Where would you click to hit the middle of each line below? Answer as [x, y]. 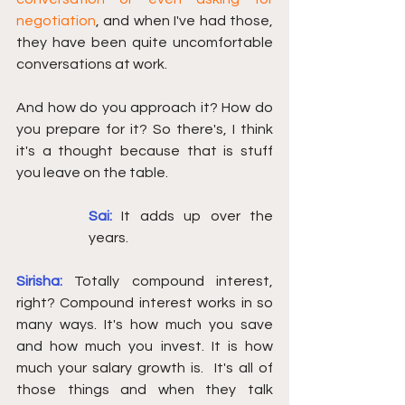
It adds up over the [198, 216]
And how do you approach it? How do [145, 108]
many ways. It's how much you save [145, 325]
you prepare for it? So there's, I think [145, 129]
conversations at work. [93, 64]
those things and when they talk [145, 390]
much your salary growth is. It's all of [145, 368]
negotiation [56, 21]
